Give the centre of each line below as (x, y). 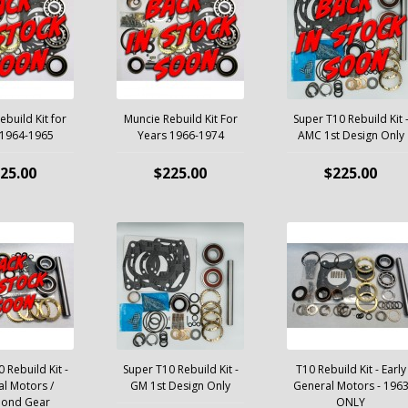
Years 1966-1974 (180, 135)
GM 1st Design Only (180, 386)
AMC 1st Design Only (351, 135)
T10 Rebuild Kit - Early (351, 369)
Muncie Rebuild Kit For (180, 119)
